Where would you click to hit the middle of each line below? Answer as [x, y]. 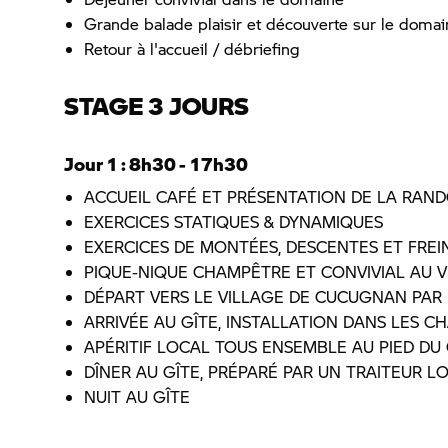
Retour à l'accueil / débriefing [192, 48]
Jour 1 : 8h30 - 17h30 [156, 163]
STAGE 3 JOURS [156, 105]
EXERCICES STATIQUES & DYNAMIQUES [233, 221]
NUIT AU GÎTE [137, 396]
